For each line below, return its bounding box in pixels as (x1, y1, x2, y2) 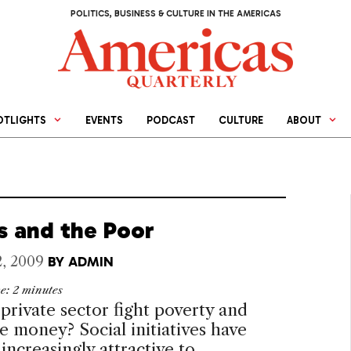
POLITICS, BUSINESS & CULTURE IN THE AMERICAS (70, 9, 281, 19)
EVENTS (85, 114, 124, 127)
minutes (21, 284, 63, 298)
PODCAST (147, 114, 196, 127)
